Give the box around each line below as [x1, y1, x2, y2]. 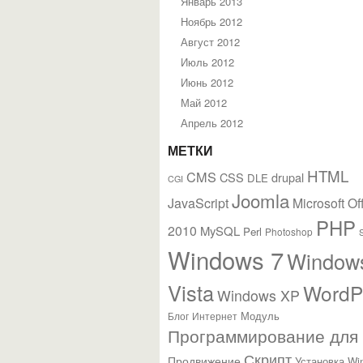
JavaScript [168, 194, 228, 212]
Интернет [192, 310, 237, 322]
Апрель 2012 [181, 115, 243, 130]
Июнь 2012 [181, 75, 233, 90]
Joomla [232, 187, 289, 213]
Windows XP [217, 285, 300, 305]
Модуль [241, 308, 280, 323]
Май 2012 [181, 95, 227, 110]
